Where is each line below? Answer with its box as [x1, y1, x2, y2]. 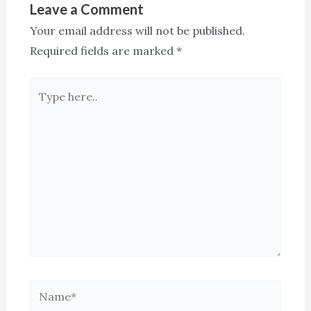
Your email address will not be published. [29, 23, 245, 37]
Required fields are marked [29, 43, 176, 58]
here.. [28, 99, 59, 114]
